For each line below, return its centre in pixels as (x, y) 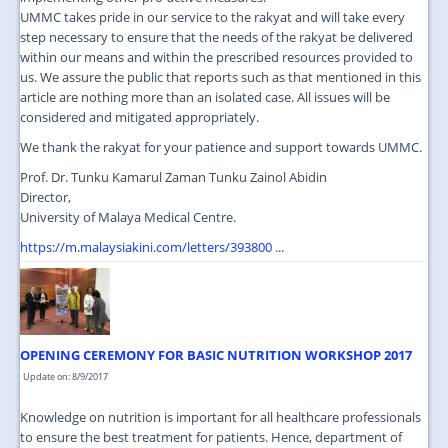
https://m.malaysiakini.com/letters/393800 (147, 246)
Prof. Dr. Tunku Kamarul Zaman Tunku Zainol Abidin (173, 176)
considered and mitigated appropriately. (139, 116)
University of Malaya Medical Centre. (128, 216)
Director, (45, 196)
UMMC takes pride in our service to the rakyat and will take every (212, 16)
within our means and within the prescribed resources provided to (216, 56)
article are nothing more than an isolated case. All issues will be (205, 96)
